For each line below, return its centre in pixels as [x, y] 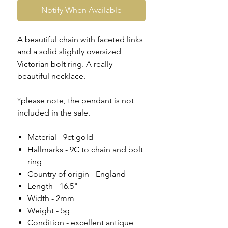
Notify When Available [81, 10]
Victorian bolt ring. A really [65, 64]
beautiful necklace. [51, 76]
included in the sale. [54, 113]
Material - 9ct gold [60, 137]
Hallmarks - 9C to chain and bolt [85, 150]
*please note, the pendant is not [76, 101]
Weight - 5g [49, 211]
